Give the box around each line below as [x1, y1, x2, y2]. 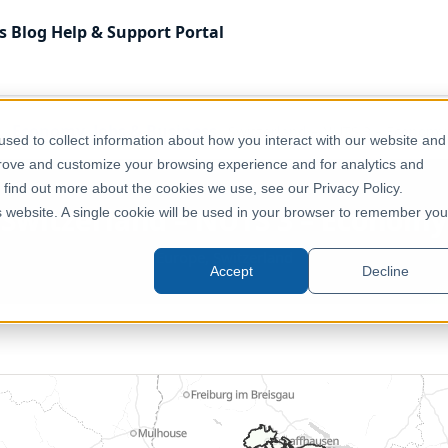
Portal [175, 20, 224, 43]
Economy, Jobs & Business [12, 120, 217, 142]
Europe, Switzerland [155, 247, 293, 267]
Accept [209, 263, 253, 280]
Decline [361, 263, 409, 280]
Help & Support [51, 20, 171, 43]
